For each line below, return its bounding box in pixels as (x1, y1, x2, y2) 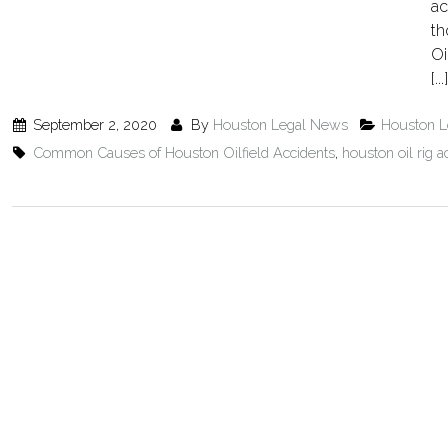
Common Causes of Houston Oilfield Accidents (33, 144, 336, 161)
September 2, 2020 (29, 116, 158, 133)
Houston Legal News (212, 116, 348, 133)
